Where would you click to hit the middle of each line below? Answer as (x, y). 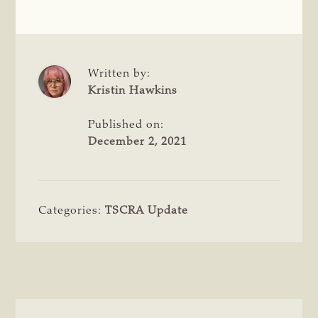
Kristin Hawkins (133, 91)
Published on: (126, 125)
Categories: (72, 210)
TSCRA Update (147, 210)
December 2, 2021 (138, 142)
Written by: (120, 73)
